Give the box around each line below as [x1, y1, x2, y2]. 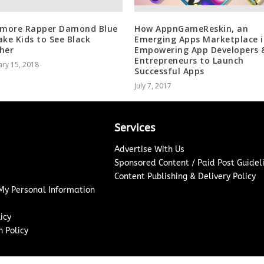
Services [114, 121, 155, 134]
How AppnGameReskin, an [134, 22, 248, 34]
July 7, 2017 [134, 80, 171, 91]
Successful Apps [134, 65, 204, 77]
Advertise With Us [114, 144, 184, 154]
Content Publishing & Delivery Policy [114, 171, 256, 181]
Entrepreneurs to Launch [134, 54, 244, 66]
